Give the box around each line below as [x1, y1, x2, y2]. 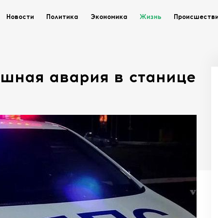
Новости [6, 13, 34, 20]
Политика [46, 13, 78, 20]
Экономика [91, 13, 127, 20]
